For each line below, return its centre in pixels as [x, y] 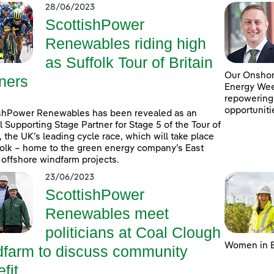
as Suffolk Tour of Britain [129, 63]
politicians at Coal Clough [133, 233]
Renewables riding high [126, 44]
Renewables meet [107, 214]
